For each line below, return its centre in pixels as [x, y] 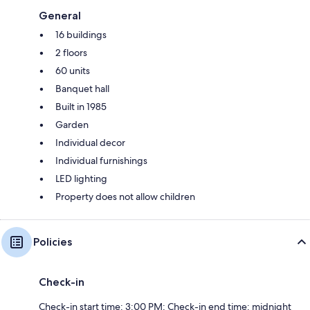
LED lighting [81, 178]
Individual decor [90, 142]
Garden [72, 124]
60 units [73, 70]
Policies [53, 241]
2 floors [71, 52]
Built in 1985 [81, 106]
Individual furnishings [101, 160]
